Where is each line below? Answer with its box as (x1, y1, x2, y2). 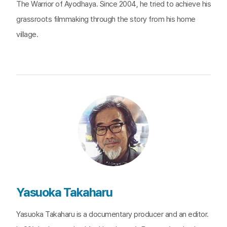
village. (16, 30, 38, 39)
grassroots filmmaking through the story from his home (16, 15, 196, 24)
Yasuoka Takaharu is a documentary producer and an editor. (16, 210, 209, 219)
